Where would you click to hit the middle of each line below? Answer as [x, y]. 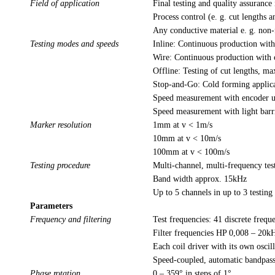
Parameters [51, 206]
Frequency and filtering [72, 220]
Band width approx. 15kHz [200, 179]
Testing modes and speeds [74, 44]
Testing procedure [61, 166]
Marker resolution [62, 125]
